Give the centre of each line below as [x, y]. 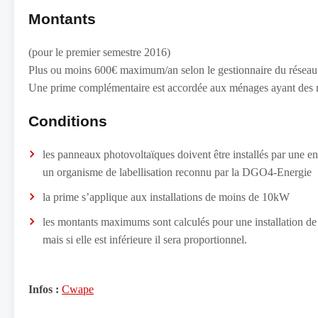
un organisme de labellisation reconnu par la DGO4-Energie [177, 172]
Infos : [44, 289]
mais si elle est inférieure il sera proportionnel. [145, 240]
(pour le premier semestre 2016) [99, 52]
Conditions [68, 121]
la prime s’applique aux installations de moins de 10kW [166, 197]
